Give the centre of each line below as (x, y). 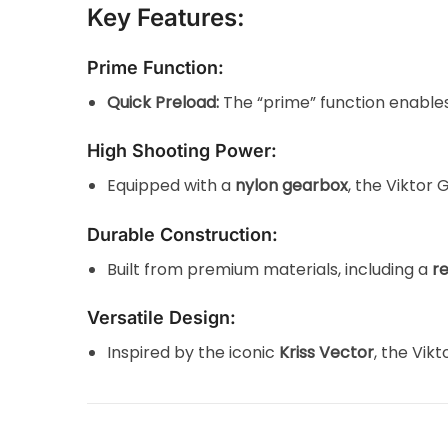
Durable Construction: (183, 234)
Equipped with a (171, 186)
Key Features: (166, 18)
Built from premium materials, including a (270, 269)
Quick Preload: (163, 103)
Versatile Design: (162, 317)
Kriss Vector (327, 352)
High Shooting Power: (182, 151)
